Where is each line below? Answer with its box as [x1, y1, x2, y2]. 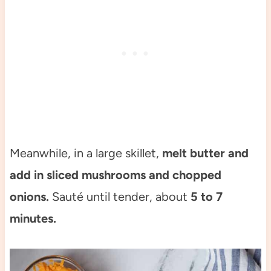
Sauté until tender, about [48, 189, 191, 204]
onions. [9, 189, 49, 204]
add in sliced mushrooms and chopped [9, 167, 221, 182]
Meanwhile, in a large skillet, [9, 145, 162, 160]
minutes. [9, 211, 56, 226]
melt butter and [162, 145, 249, 160]
